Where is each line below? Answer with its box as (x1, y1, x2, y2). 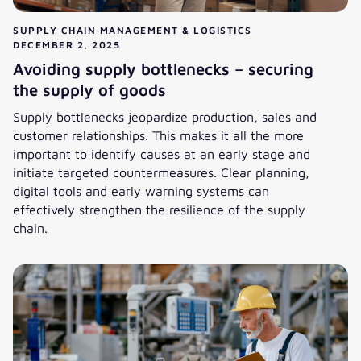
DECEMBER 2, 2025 (13, 38, 120, 51)
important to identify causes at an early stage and (13, 145, 310, 161)
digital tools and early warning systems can (13, 182, 269, 198)
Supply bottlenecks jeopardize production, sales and (13, 108, 317, 124)
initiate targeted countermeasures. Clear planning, (13, 164, 309, 180)
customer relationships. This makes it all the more (13, 127, 304, 143)
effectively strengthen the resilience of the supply (13, 201, 305, 217)
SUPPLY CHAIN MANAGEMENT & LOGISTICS (13, 23, 252, 36)
